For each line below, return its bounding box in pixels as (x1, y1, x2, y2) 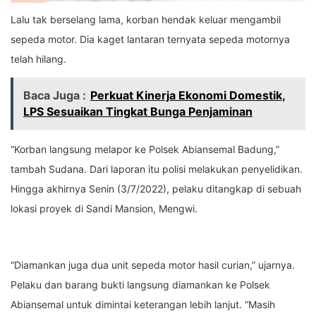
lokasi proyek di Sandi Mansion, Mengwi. (11, 202, 197, 215)
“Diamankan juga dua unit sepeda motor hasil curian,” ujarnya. (11, 259, 295, 272)
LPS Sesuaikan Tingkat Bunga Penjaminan (23, 104, 253, 119)
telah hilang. (11, 53, 66, 66)
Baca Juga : (23, 88, 86, 103)
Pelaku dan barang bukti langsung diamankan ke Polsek (11, 279, 270, 291)
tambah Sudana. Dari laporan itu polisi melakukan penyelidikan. (11, 163, 303, 176)
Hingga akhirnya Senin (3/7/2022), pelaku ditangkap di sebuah (11, 183, 301, 195)
